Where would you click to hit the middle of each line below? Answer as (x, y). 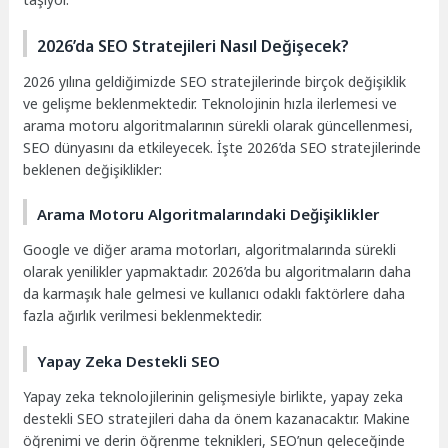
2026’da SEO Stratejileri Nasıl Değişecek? (193, 45)
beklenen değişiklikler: (93, 169)
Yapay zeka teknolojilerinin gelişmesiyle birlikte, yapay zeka (213, 396)
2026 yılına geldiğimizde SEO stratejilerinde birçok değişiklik (215, 81)
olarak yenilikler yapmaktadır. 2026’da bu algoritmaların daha (217, 272)
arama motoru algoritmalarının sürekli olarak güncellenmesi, (218, 125)
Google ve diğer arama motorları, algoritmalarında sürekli (210, 250)
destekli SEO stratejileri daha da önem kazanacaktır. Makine (217, 418)
